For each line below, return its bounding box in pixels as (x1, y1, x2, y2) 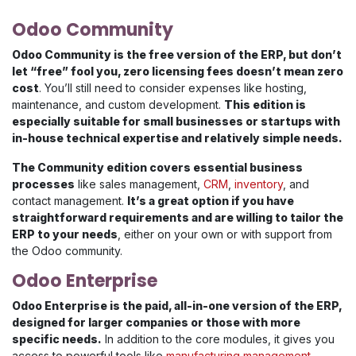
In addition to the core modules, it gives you (102, 332, 335, 346)
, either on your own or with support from (118, 227, 332, 242)
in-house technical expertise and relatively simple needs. (12, 131, 342, 145)
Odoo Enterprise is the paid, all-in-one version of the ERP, (12, 299, 342, 313)
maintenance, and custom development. (12, 98, 224, 112)
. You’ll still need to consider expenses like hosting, (39, 81, 307, 95)
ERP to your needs (12, 227, 118, 242)
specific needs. (12, 332, 102, 346)
